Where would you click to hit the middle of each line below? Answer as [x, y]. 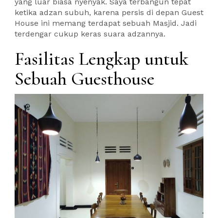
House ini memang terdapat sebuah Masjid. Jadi [106, 23]
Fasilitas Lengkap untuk [101, 59]
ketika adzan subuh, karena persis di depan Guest [109, 13]
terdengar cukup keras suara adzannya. [90, 34]
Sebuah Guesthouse [84, 79]
